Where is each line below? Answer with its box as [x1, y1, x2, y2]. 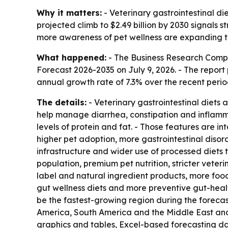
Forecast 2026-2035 [37, 65, 115, 75]
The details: [37, 97, 87, 108]
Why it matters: [37, 8, 102, 18]
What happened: [37, 52, 106, 63]
